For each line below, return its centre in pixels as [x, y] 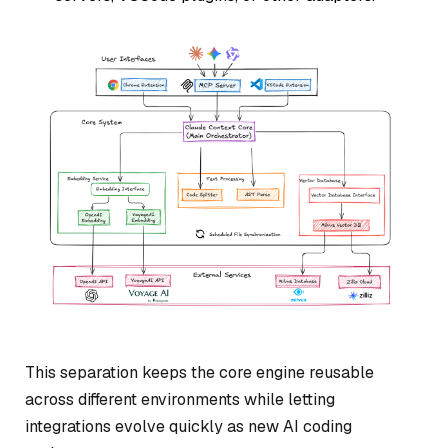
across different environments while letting [180, 400]
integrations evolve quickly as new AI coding [188, 427]
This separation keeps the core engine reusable [199, 373]
